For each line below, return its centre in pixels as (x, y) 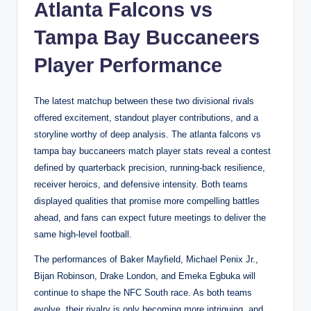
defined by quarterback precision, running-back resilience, (150, 168)
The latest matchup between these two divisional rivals (144, 101)
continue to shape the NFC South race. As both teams (143, 293)
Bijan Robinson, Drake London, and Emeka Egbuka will (145, 276)
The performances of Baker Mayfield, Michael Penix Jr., (146, 259)
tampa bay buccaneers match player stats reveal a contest (152, 151)
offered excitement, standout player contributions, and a (146, 118)
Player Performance (128, 65)
